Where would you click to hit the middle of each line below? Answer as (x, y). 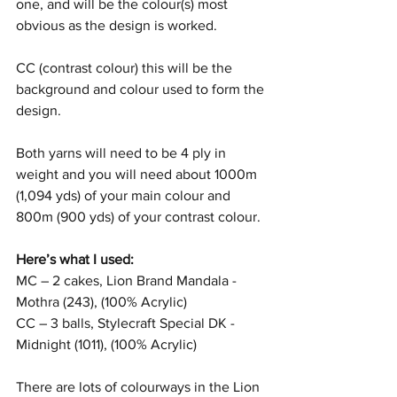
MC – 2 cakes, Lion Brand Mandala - (128, 280)
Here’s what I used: (75, 259)
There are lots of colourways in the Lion (140, 387)
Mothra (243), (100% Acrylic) (101, 302)
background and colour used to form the (142, 89)
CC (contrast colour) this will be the (126, 68)
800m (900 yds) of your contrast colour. (140, 217)
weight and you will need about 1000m (138, 174)
